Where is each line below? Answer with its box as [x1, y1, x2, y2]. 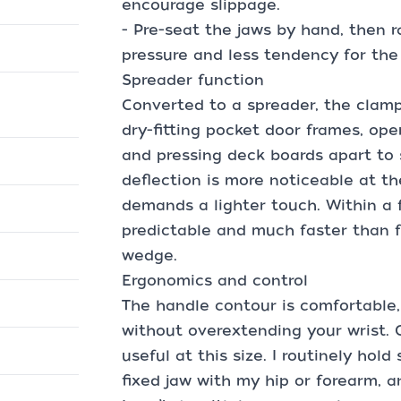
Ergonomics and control [122, 272, 308, 289]
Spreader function [122, 72, 264, 89]
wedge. [122, 247, 177, 264]
